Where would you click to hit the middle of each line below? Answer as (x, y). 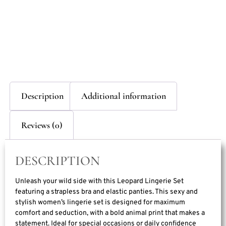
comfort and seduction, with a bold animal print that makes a (110, 213)
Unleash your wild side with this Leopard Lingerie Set (99, 182)
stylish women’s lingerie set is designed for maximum (100, 203)
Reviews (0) (42, 125)
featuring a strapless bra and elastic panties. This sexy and (106, 192)
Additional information (123, 96)
